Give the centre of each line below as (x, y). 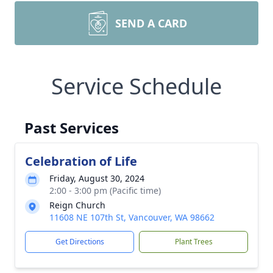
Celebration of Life (81, 161)
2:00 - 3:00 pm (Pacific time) (105, 190)
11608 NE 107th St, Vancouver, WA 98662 (132, 217)
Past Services (72, 128)
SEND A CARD (151, 23)
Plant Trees (193, 242)
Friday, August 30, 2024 (97, 178)
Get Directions (80, 242)
